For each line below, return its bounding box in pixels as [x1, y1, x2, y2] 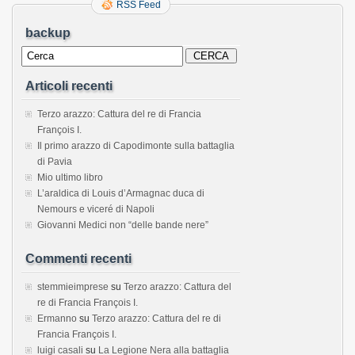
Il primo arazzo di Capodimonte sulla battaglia [37, 139, 235, 151]
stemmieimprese [37, 281, 109, 292]
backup [25, 25, 71, 40]
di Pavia [37, 155, 72, 167]
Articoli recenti [25, 78, 113, 93]
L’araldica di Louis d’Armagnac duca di [37, 187, 204, 199]
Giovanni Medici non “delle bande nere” [37, 219, 208, 231]
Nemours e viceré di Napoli [37, 203, 155, 215]
